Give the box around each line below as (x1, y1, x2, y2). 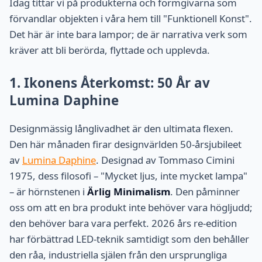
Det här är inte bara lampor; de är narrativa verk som (9, 27, 247, 42)
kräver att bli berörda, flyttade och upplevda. (9, 43, 210, 57)
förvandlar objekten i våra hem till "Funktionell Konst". (9, 12, 252, 26)
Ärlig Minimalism (87, 184, 170, 198)
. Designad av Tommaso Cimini (96, 153, 235, 167)
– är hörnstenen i (9, 184, 87, 198)
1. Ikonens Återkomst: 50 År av (9, 74, 210, 92)
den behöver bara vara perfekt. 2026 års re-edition (9, 216, 237, 230)
